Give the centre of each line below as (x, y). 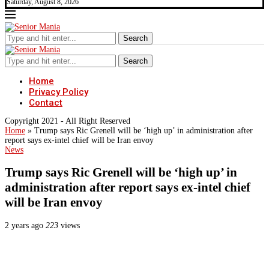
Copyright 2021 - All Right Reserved (68, 121)
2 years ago (24, 225)
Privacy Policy (59, 92)
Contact (46, 103)
